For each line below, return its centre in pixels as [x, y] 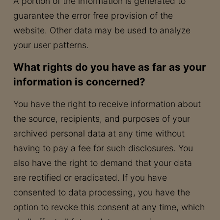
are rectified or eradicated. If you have [90, 178]
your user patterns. [51, 45]
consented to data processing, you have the [101, 192]
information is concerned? [79, 82]
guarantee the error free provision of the [93, 15]
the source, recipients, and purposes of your [101, 119]
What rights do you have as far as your [110, 67]
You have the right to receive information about [107, 104]
